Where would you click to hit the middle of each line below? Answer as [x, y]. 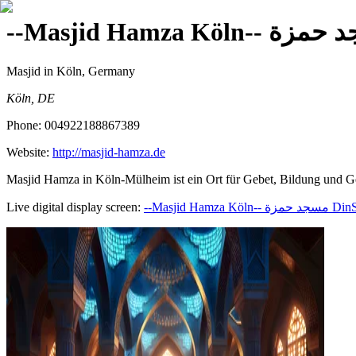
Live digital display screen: [74, 207]
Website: [29, 152]
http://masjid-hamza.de [109, 152]
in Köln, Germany [88, 71]
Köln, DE [31, 98]
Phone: [25, 125]
